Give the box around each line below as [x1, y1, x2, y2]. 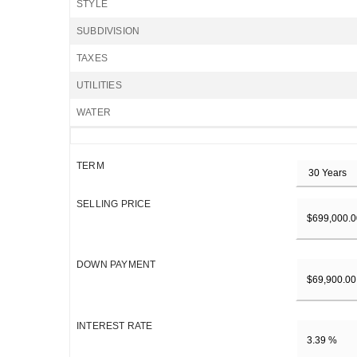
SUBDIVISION [76, 25, 140, 37]
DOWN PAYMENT [76, 259, 156, 271]
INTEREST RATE [76, 320, 153, 331]
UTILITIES [76, 80, 122, 91]
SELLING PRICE [76, 198, 151, 210]
